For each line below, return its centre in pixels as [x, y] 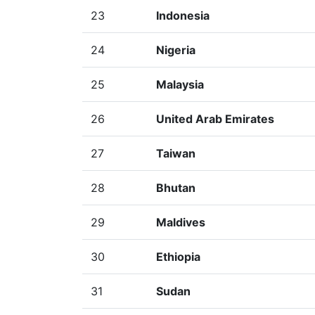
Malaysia [180, 84]
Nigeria [176, 50]
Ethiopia [178, 257]
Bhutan [176, 188]
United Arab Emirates [215, 119]
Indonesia [183, 15]
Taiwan [176, 153]
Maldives [181, 222]
